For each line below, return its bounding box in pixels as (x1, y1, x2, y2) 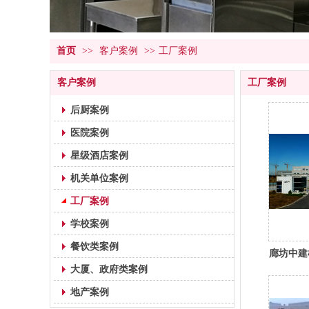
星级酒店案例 (70, 150, 128, 161)
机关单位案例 (70, 172, 128, 183)
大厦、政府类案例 (70, 263, 148, 275)
